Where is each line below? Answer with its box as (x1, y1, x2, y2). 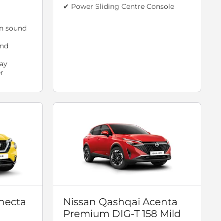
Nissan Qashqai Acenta (63, 196, 178, 208)
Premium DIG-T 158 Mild (63, 208, 181, 220)
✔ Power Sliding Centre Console (63, 2, 174, 11)
